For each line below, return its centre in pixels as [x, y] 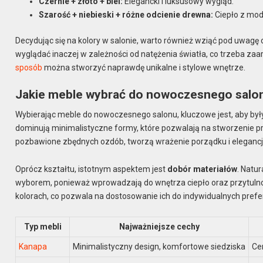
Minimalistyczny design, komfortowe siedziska [159, 247]
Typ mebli [43, 227]
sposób [29, 67]
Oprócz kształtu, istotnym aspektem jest [92, 169]
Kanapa [33, 247]
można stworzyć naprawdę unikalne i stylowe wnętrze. [144, 67]
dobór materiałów [203, 169]
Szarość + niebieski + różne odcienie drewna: [126, 14]
